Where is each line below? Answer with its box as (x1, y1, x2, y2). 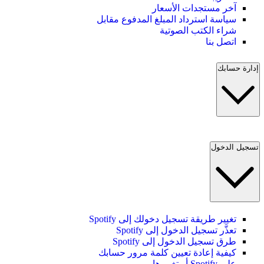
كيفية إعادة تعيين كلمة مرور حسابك (98, 247, 236, 258)
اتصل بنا (206, 36, 236, 47)
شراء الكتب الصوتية (160, 25, 236, 35)
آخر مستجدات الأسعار (152, 2, 236, 13)
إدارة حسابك (217, 64, 259, 73)
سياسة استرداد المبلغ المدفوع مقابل (97, 14, 236, 24)
